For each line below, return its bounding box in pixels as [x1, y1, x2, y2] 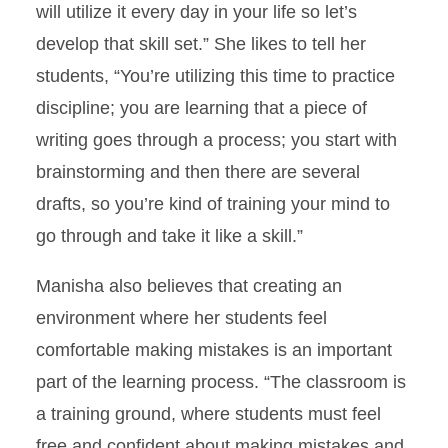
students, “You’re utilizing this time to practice [36, 66, 395, 87]
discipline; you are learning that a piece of [36, 98, 367, 119]
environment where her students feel [36, 308, 327, 329]
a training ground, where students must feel [36, 404, 381, 425]
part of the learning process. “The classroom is [36, 372, 406, 393]
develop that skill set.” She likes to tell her [36, 34, 366, 55]
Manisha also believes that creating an [36, 276, 342, 297]
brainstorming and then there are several [36, 162, 360, 183]
